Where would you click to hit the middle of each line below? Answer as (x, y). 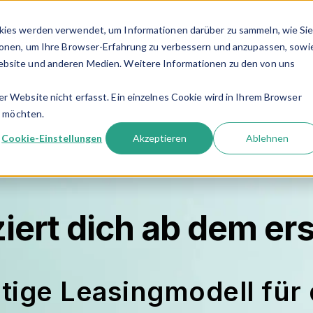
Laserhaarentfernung (131, 36)
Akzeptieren (159, 138)
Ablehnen (267, 138)
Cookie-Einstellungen (52, 138)
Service (241, 36)
